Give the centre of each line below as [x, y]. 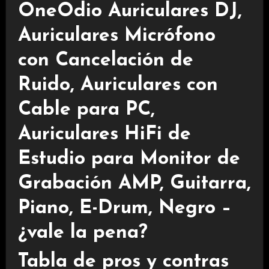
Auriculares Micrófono [116, 36]
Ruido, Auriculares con [118, 86]
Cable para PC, [86, 110]
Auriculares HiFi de [104, 135]
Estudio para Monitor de [129, 159]
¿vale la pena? [83, 233]
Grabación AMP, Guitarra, [134, 184]
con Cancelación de [105, 61]
